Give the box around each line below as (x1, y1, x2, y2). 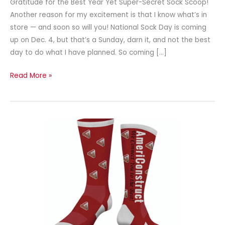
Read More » (10, 70, 52, 80)
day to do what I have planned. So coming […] (10, 48, 167, 58)
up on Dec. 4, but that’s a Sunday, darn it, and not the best (10, 35, 210, 45)
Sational (10, 157, 37, 167)
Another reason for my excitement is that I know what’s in (10, 10, 207, 20)
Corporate (10, 170, 46, 180)
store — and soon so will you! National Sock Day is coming (10, 23, 206, 33)
